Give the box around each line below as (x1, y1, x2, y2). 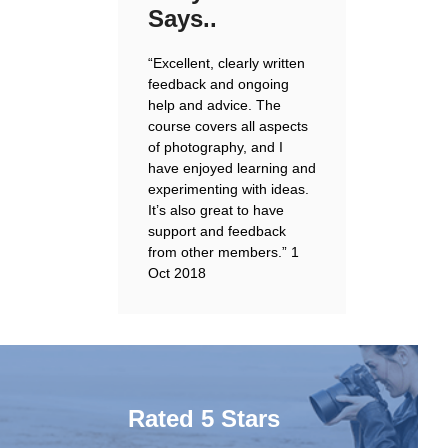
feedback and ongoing (148, 76, 289, 92)
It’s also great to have (148, 202, 284, 218)
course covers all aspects (148, 118, 308, 134)
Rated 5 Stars (128, 405, 280, 432)
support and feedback (148, 223, 286, 239)
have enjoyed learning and (148, 160, 316, 176)
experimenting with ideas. (148, 181, 309, 197)
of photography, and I (148, 139, 283, 155)
